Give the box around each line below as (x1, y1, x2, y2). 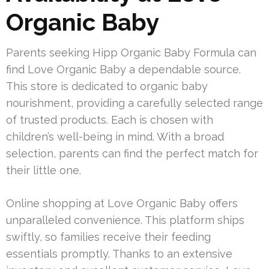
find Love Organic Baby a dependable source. (6, 63, 241, 76)
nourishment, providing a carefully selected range (6, 97, 263, 110)
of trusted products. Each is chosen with (6, 113, 213, 127)
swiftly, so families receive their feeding (6, 231, 211, 244)
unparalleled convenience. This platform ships (6, 214, 244, 227)
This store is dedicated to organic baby (6, 80, 208, 93)
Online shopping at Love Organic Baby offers (6, 197, 238, 210)
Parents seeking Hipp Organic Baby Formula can (6, 46, 256, 59)
